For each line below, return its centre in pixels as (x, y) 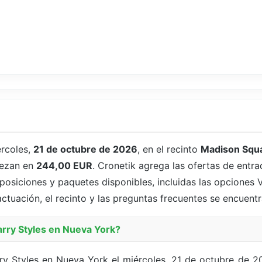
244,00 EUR (64, 166)
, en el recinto (169, 149)
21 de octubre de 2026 (85, 149)
